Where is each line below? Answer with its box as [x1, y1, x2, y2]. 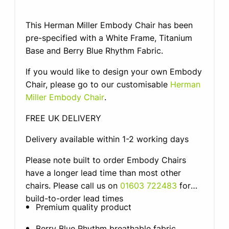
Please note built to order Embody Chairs [26, 154, 187, 165]
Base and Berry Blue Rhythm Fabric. [26, 45, 164, 56]
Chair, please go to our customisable [26, 79, 171, 89]
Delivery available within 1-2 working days [26, 133, 190, 144]
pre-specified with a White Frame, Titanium [26, 32, 193, 43]
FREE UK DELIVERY [26, 112, 102, 123]
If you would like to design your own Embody [26, 66, 202, 77]
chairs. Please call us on [26, 180, 121, 191]
